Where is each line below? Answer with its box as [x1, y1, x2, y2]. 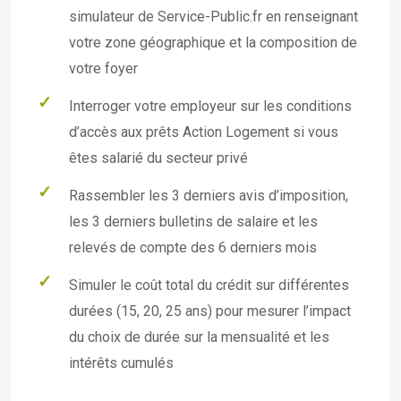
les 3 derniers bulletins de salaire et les [69, 212, 319, 230]
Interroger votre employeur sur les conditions [69, 98, 353, 115]
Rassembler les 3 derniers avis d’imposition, [69, 186, 349, 204]
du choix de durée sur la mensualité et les [69, 328, 330, 346]
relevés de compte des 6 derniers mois [69, 238, 318, 256]
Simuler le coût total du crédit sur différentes [69, 276, 350, 294]
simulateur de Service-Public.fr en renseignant [69, 8, 359, 26]
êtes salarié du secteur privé [69, 149, 249, 167]
